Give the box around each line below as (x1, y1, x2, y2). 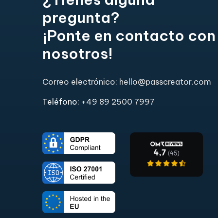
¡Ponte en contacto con (42, 26, 216, 45)
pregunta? (42, 8, 120, 27)
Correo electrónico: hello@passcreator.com (42, 77, 211, 87)
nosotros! (42, 44, 113, 63)
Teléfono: (42, 97, 81, 107)
